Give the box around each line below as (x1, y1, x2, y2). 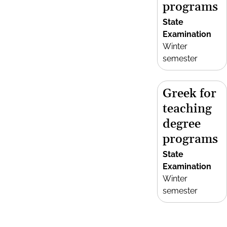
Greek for (163, 86, 216, 101)
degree (163, 117, 201, 132)
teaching (163, 101, 212, 117)
